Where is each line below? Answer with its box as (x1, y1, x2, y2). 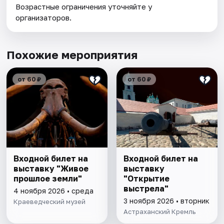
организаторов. (15, 13, 72, 22)
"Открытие (123, 173, 169, 184)
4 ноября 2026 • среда (13, 186, 94, 195)
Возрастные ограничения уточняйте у (15, 2, 152, 11)
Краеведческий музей (13, 197, 86, 206)
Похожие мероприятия (6, 48, 138, 62)
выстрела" (123, 183, 168, 194)
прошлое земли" (13, 173, 82, 184)
